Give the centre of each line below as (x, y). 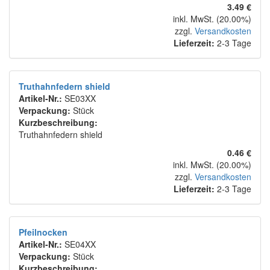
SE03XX (80, 99)
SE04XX (80, 244)
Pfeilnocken (43, 232)
